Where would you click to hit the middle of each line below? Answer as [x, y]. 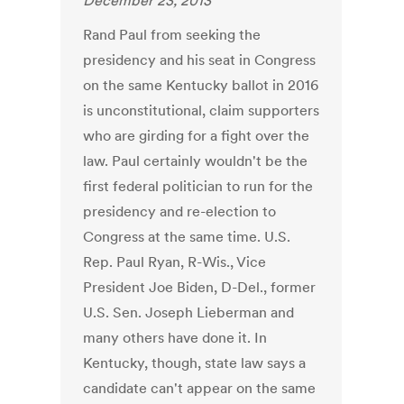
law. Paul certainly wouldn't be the [196, 161]
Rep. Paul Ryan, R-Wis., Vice [175, 262]
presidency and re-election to [180, 211]
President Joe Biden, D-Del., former [200, 287]
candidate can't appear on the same [200, 388]
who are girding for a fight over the [197, 136]
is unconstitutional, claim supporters [202, 110]
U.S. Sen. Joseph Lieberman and [189, 312]
